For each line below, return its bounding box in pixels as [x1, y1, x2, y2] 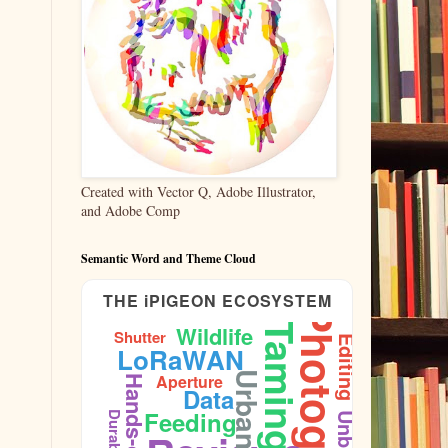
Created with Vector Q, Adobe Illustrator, [81, 182, 316, 201]
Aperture [155, 370, 223, 393]
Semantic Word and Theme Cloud [81, 250, 256, 267]
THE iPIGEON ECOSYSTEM [102, 289, 332, 312]
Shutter [114, 326, 166, 348]
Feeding [143, 405, 237, 439]
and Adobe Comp [81, 201, 180, 220]
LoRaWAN [116, 341, 244, 378]
